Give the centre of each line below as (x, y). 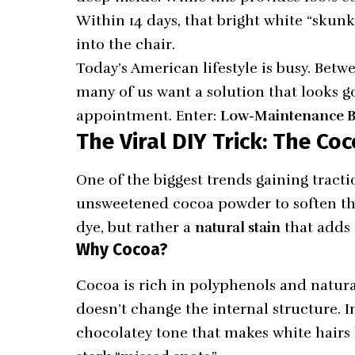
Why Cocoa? (122, 249)
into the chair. (126, 44)
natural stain (238, 227)
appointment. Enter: (149, 115)
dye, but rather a (136, 227)
